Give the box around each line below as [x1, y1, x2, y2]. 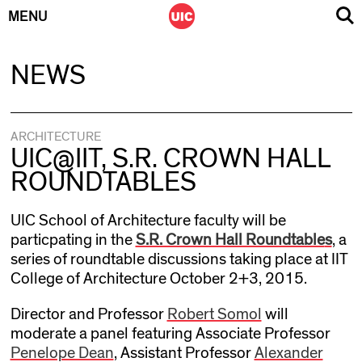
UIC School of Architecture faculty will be [10, 213, 286, 229]
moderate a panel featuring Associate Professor [10, 326, 330, 342]
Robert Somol [166, 306, 262, 322]
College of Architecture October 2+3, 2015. [10, 271, 307, 287]
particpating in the [10, 232, 136, 248]
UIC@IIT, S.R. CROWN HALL [10, 145, 330, 173]
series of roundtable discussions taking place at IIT [10, 251, 347, 267]
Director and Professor [10, 306, 167, 322]
